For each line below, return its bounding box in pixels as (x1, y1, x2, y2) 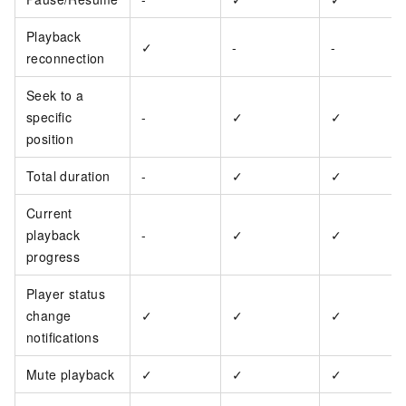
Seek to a (26, 86, 84, 105)
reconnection (26, 49, 105, 68)
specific (26, 108, 72, 127)
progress (26, 247, 81, 266)
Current (26, 204, 72, 223)
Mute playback (26, 365, 115, 384)
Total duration (26, 167, 111, 186)
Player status (26, 285, 106, 304)
